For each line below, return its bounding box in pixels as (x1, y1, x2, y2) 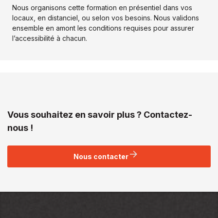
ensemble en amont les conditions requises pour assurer (12, 24, 194, 33)
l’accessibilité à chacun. (12, 34, 87, 43)
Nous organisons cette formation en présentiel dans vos (12, 3, 192, 12)
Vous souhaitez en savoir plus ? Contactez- (7, 109, 192, 120)
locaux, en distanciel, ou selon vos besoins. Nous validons (12, 14, 199, 22)
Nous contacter (73, 152, 130, 161)
